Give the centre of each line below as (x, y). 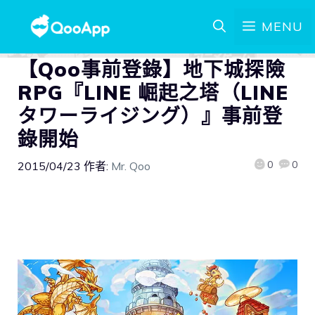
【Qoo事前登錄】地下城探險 (152, 69)
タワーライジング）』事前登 (150, 116)
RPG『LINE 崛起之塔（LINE (153, 92)
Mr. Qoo (131, 166)
